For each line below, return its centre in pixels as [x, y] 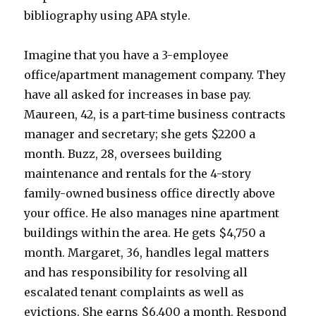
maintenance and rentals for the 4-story [138, 173]
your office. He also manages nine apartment [152, 213]
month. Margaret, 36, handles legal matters [147, 252]
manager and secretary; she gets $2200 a [140, 134]
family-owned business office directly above [150, 193]
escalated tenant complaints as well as [134, 292]
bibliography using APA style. [108, 15]
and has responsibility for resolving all [136, 272]
